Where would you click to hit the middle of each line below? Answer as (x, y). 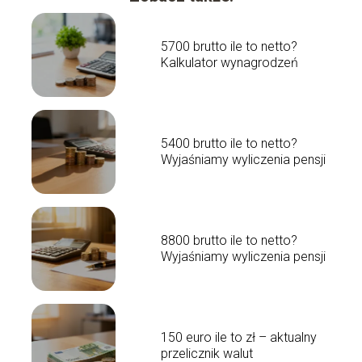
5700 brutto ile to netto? (229, 46)
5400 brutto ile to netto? (229, 143)
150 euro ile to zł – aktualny (238, 337)
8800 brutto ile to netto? (229, 240)
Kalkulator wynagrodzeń (229, 62)
